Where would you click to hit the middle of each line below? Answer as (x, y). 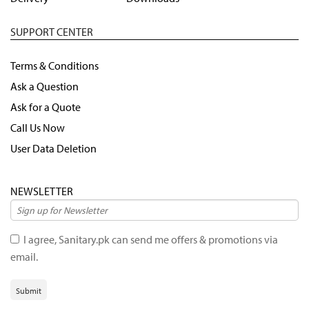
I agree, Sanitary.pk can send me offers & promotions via (149, 240)
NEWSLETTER (42, 191)
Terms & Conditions (54, 66)
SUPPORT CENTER (52, 32)
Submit (29, 291)
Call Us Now (38, 128)
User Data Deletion (53, 149)
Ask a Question (44, 87)
